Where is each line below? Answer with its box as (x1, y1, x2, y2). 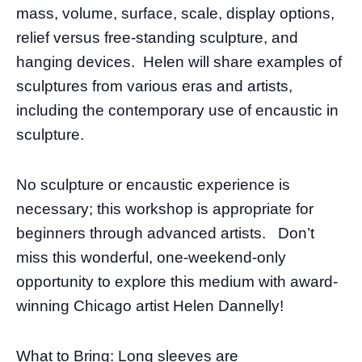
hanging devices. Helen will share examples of (16, 53, 342, 70)
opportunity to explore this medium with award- (16, 272, 338, 290)
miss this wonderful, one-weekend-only (16, 248, 286, 266)
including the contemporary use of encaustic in (16, 101, 339, 119)
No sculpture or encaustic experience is (16, 175, 290, 193)
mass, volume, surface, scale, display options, (16, 4, 335, 22)
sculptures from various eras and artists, (16, 77, 293, 95)
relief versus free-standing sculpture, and (16, 28, 298, 46)
